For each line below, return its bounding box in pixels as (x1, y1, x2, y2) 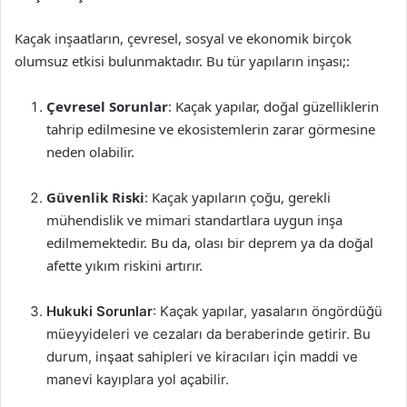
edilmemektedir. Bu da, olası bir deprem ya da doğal (46, 233, 373, 252)
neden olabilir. (46, 143, 134, 161)
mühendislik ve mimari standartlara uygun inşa (46, 211, 342, 229)
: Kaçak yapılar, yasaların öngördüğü (153, 303, 382, 320)
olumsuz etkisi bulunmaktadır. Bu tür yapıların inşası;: (15, 52, 350, 70)
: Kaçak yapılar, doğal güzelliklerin (168, 97, 379, 115)
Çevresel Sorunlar (46, 97, 168, 115)
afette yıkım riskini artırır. (46, 256, 203, 274)
